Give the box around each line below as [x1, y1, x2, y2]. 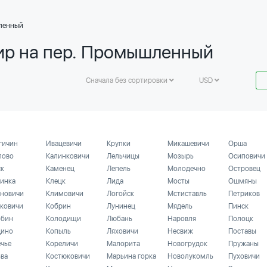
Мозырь [167, 152, 194, 160]
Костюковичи [46, 252, 90, 260]
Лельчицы [107, 152, 139, 160]
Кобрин [46, 202, 71, 210]
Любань [107, 215, 132, 223]
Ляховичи [107, 227, 138, 235]
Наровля [167, 215, 196, 223]
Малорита [107, 240, 140, 248]
